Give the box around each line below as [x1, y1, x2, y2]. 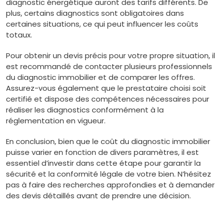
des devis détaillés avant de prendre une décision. [6, 190, 191, 201]
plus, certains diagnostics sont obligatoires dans [6, 8, 184, 18]
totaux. [6, 30, 32, 40]
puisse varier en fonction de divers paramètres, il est [6, 147, 199, 157]
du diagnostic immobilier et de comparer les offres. [6, 72, 195, 82]
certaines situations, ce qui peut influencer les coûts [6, 19, 198, 29]
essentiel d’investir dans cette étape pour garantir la [6, 158, 201, 168]
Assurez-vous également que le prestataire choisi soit [6, 83, 206, 93]
